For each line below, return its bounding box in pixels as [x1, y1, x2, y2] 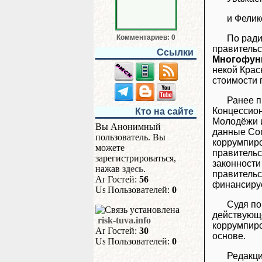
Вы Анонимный [95, 122, 161, 132]
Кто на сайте [135, 106, 194, 116]
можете [95, 143, 125, 153]
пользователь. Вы [95, 132, 166, 142]
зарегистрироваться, [95, 153, 176, 163]
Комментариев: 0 [116, 33, 175, 42]
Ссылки [157, 47, 194, 57]
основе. [212, 230, 246, 241]
